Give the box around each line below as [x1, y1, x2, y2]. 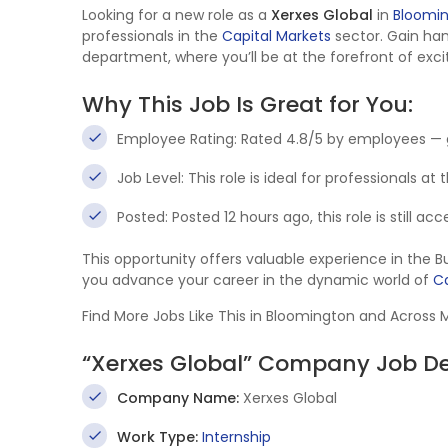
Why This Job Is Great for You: [82, 89, 413, 120]
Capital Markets [222, 26, 331, 46]
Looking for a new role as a [82, 5, 271, 25]
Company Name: [117, 388, 239, 408]
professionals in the [82, 26, 222, 46]
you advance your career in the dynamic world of [82, 270, 433, 290]
